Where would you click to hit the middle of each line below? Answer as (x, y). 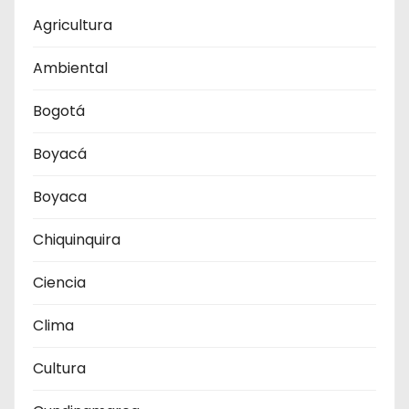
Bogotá (59, 110)
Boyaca (60, 196)
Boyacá (60, 153)
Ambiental (70, 68)
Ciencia (59, 282)
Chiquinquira (77, 239)
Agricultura (73, 25)
